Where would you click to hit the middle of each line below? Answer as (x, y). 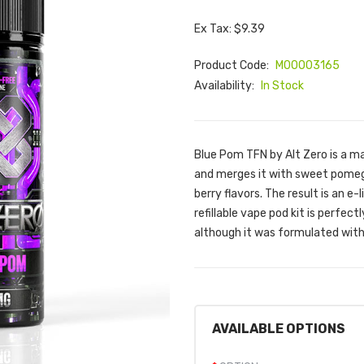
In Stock (282, 86)
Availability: (225, 86)
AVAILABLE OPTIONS (279, 329)
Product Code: (233, 65)
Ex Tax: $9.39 (230, 29)
